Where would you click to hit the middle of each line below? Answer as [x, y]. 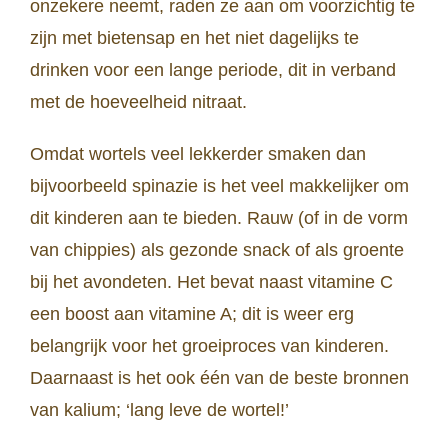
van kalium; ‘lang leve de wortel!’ [159, 410]
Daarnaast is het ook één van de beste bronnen [219, 378]
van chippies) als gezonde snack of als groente [217, 250]
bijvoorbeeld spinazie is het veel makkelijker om [219, 186]
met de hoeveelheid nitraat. [138, 102]
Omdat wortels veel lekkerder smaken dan [198, 154]
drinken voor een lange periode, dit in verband [213, 70]
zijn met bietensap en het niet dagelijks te [194, 38]
